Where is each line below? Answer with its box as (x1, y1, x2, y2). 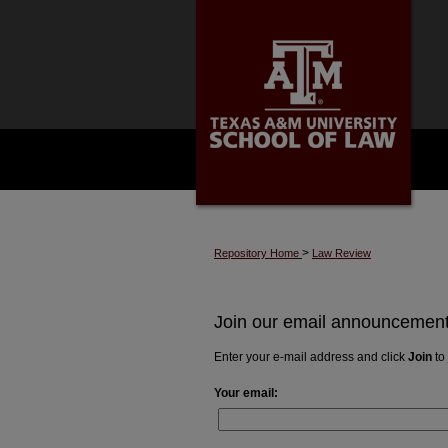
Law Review (312, 247, 371, 259)
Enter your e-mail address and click (214, 349, 408, 364)
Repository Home (214, 247, 302, 259)
